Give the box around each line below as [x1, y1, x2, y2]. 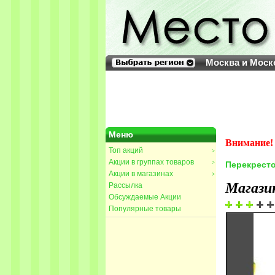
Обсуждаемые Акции [109, 193, 181, 201]
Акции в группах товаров [109, 158, 194, 166]
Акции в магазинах [109, 169, 173, 178]
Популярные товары [109, 204, 181, 213]
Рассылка [109, 181, 142, 190]
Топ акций [109, 146, 143, 155]
